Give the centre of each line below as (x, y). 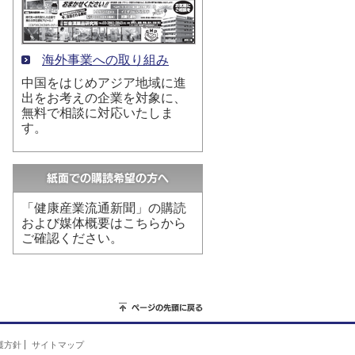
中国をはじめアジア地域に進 (104, 83)
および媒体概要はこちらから (104, 223)
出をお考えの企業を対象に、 (104, 98)
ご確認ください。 (72, 238)
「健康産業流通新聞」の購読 (104, 208)
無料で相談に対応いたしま (97, 113)
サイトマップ (58, 345)
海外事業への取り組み (105, 60)
